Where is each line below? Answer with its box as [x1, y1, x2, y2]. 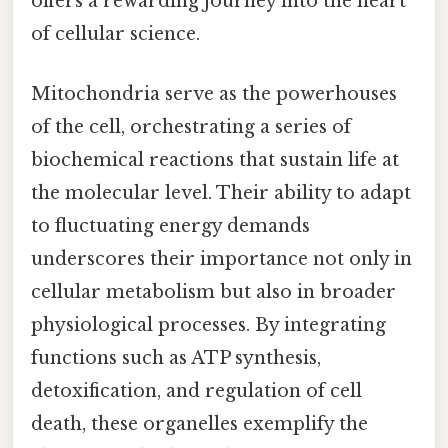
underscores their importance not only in [31, 247, 412, 270]
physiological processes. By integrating [31, 313, 386, 336]
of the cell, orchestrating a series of [31, 115, 351, 138]
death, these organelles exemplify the [31, 412, 368, 435]
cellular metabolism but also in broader [31, 280, 396, 303]
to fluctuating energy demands [31, 214, 310, 237]
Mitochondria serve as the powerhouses [31, 82, 397, 105]
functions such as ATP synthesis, [31, 346, 321, 369]
